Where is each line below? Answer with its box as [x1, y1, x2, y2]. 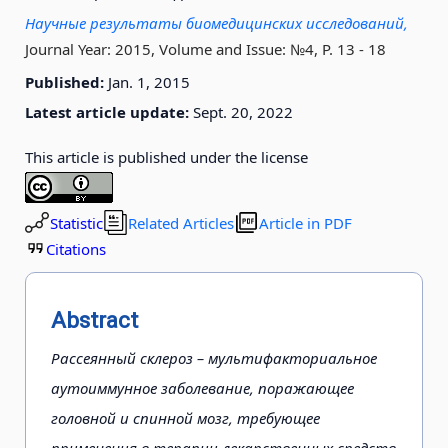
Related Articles [128, 212, 234, 233]
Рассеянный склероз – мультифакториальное [51, 347, 377, 368]
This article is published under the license [25, 146, 308, 167]
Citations [46, 238, 106, 259]
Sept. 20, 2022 [189, 101, 293, 122]
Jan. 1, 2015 [104, 71, 190, 92]
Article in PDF [259, 212, 352, 233]
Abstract [51, 306, 138, 333]
